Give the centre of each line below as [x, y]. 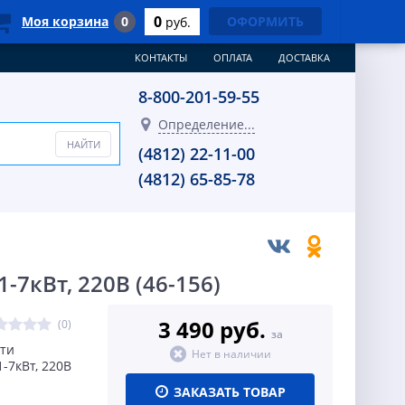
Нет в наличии [231, 354]
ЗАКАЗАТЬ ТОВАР [229, 392]
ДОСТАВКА [304, 57]
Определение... [207, 124]
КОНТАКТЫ [161, 57]
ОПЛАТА [233, 57]
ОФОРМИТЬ [265, 21]
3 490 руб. [214, 330]
